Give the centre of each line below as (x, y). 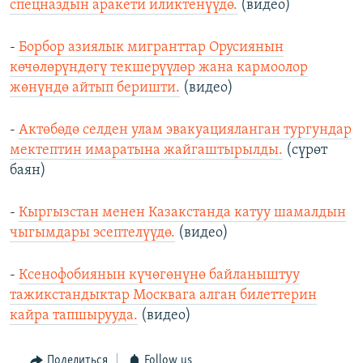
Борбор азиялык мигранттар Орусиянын (151, 48)
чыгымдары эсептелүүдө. (92, 233)
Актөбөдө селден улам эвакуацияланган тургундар (185, 130)
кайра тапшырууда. (74, 316)
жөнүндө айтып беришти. (95, 88)
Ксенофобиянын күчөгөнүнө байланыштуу (159, 275)
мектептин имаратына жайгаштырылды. (146, 151)
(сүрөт (305, 151)
